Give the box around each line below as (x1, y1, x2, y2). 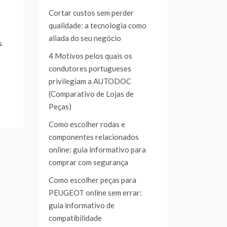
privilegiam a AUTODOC (49, 77, 131, 86)
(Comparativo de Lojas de (49, 89, 134, 99)
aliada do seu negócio (49, 33, 121, 43)
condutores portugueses (49, 64, 131, 73)
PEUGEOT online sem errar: (49, 188, 142, 198)
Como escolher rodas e (49, 120, 125, 129)
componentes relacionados (49, 132, 139, 142)
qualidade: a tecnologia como (49, 21, 146, 30)
